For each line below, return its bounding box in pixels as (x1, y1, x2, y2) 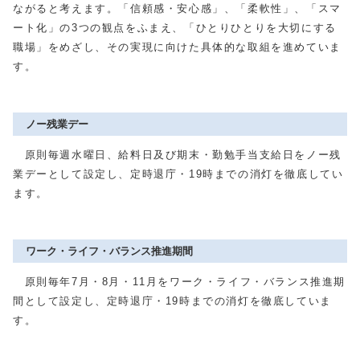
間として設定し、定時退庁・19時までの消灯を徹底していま (13, 295, 332, 307)
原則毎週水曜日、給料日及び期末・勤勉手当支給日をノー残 (13, 149, 342, 161)
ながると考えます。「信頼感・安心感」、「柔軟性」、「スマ (13, 2, 342, 14)
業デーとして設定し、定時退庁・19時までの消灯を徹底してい (13, 168, 344, 180)
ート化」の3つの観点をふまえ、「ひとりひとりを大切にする (13, 22, 337, 34)
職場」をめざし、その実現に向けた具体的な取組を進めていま (13, 41, 342, 53)
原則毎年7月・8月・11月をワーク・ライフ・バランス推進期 (13, 276, 346, 288)
